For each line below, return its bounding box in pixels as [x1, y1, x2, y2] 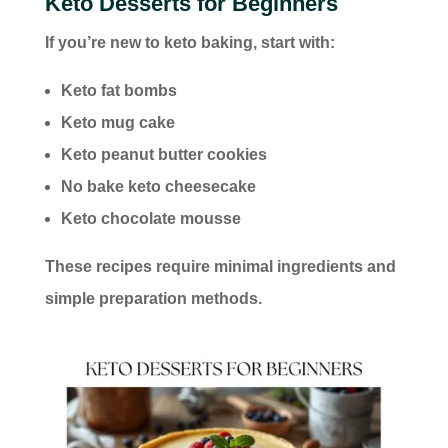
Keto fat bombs [60, 82, 177, 100]
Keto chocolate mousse [60, 210, 241, 228]
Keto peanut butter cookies [60, 146, 267, 164]
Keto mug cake [60, 114, 175, 132]
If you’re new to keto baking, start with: [44, 34, 335, 52]
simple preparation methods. [44, 290, 262, 308]
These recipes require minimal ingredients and [44, 258, 396, 276]
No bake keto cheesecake [60, 178, 256, 196]
